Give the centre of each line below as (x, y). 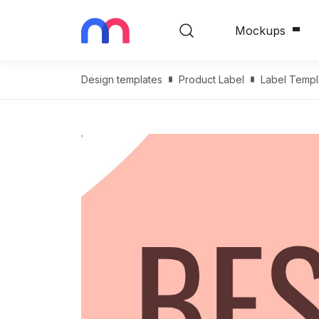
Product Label (211, 79)
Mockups (260, 30)
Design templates (122, 79)
